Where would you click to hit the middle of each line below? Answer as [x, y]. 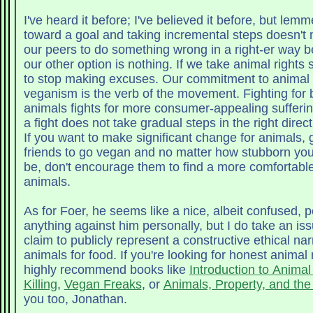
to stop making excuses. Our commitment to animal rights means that [93, 79]
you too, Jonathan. [75, 299]
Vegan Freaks [103, 285]
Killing [40, 285]
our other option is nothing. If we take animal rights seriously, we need [100, 65]
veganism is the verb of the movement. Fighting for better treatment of [133, 94]
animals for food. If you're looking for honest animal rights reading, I [72, 255]
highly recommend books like [106, 270]
